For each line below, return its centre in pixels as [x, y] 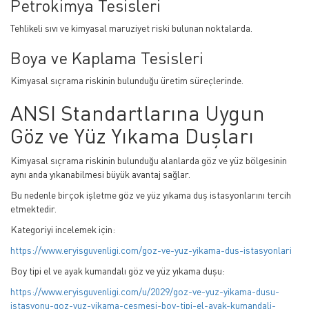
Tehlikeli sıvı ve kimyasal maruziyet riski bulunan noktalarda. [131, 28]
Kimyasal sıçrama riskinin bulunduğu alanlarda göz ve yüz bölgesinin [149, 160]
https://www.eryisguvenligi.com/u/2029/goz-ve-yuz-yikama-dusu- [145, 291]
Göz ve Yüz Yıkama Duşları [132, 136]
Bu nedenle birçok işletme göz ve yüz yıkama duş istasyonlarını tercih [151, 195]
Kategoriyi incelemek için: [63, 229]
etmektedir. [33, 209]
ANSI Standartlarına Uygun [138, 113]
